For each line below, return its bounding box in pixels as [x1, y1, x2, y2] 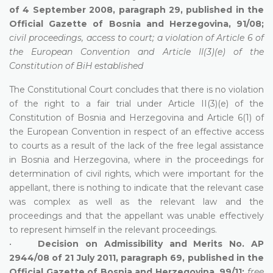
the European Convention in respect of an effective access [9, 126, 264, 137]
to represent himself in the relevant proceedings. [9, 224, 217, 235]
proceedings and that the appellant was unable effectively [9, 210, 264, 221]
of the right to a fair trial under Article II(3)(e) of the [9, 97, 264, 109]
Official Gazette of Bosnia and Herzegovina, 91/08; [9, 18, 264, 29]
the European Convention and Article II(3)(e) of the [9, 46, 264, 57]
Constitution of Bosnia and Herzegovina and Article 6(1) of [9, 112, 264, 123]
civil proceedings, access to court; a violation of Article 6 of [9, 32, 264, 43]
